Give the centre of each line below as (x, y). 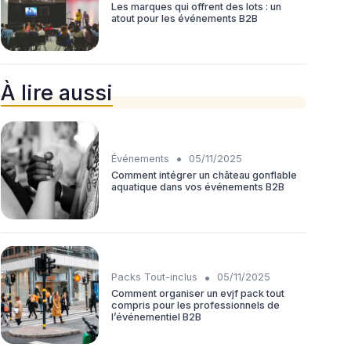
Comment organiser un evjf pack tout (198, 294)
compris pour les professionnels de (195, 306)
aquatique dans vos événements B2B (198, 186)
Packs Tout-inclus (154, 277)
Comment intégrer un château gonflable (204, 175)
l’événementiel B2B (156, 317)
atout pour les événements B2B (185, 18)
